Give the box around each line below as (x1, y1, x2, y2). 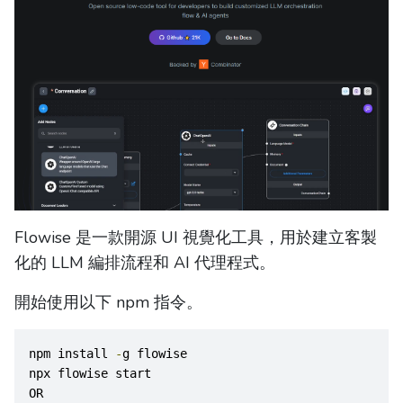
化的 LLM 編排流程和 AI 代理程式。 (14, 252, 275, 274)
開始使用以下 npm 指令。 (14, 291, 202, 314)
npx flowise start (29, 366, 151, 381)
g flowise (122, 346, 187, 362)
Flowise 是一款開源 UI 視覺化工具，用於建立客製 (14, 227, 377, 249)
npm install (29, 346, 115, 362)
